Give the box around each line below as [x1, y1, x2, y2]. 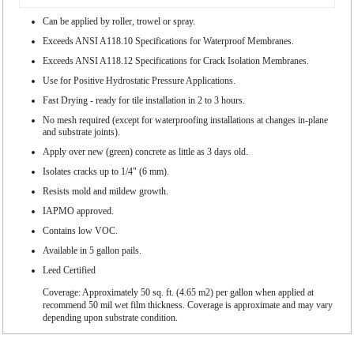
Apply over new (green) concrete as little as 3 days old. [43, 146, 248, 158]
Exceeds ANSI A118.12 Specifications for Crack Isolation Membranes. [43, 55, 309, 67]
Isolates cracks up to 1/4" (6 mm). [43, 166, 169, 178]
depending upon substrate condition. [43, 311, 178, 323]
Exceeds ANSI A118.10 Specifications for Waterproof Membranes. [43, 36, 294, 47]
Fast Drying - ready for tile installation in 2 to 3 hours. [43, 95, 245, 107]
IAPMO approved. [43, 205, 114, 217]
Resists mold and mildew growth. [43, 186, 168, 198]
